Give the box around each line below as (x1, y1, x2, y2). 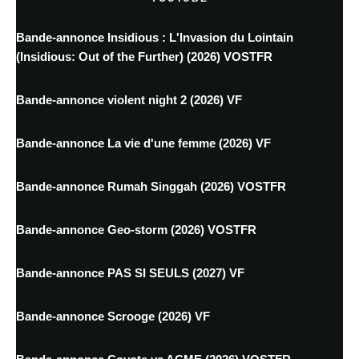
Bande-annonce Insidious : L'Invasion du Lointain (16, 30, 293, 45)
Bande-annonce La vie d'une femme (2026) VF (16, 136, 271, 151)
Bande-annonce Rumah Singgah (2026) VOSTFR (16, 179, 286, 194)
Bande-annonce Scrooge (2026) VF (16, 309, 210, 324)
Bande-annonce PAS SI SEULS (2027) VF (16, 266, 244, 280)
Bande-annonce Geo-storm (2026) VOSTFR (16, 223, 256, 237)
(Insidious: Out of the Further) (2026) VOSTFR (16, 50, 272, 64)
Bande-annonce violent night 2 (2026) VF (16, 93, 242, 107)
